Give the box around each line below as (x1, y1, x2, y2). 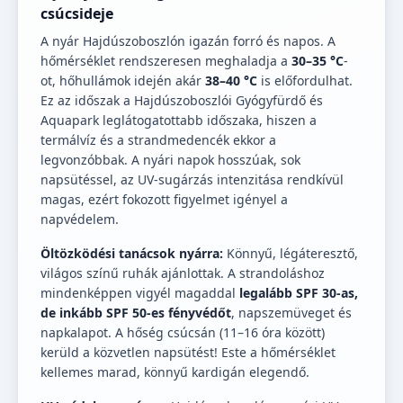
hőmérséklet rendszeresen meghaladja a (40, 52, 291, 70)
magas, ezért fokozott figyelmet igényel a (40, 191, 288, 209)
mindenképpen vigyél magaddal (40, 284, 239, 302)
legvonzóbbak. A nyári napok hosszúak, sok (40, 151, 300, 169)
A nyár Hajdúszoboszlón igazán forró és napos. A (40, 32, 336, 50)
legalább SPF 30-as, (239, 284, 358, 302)
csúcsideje (40, 4, 113, 24)
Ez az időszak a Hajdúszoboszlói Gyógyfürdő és (40, 92, 323, 110)
